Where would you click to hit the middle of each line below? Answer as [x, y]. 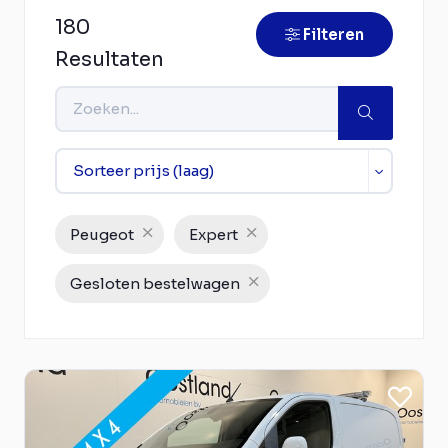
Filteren [333, 34]
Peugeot [102, 234]
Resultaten [109, 59]
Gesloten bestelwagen [155, 283]
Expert [213, 234]
